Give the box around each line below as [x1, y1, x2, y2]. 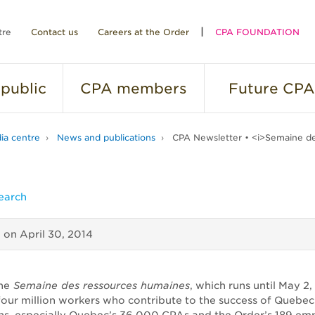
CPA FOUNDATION [215, 27, 300, 37]
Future [228, 80, 278, 97]
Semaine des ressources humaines [10, 280, 190, 291]
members [112, 80, 187, 97]
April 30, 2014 [20, 229, 93, 240]
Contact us [31, 27, 78, 37]
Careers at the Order [98, 27, 189, 37]
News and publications [57, 132, 155, 143]
